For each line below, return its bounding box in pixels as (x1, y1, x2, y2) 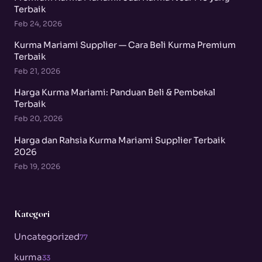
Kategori (14, 208, 50, 220)
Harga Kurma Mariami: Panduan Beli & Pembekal (14, 87, 215, 98)
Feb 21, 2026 (14, 67, 60, 77)
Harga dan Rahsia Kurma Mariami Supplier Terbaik (14, 135, 225, 146)
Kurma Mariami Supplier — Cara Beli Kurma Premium (14, 40, 236, 51)
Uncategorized (14, 230, 80, 242)
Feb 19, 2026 (14, 161, 60, 171)
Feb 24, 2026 (14, 19, 62, 29)
